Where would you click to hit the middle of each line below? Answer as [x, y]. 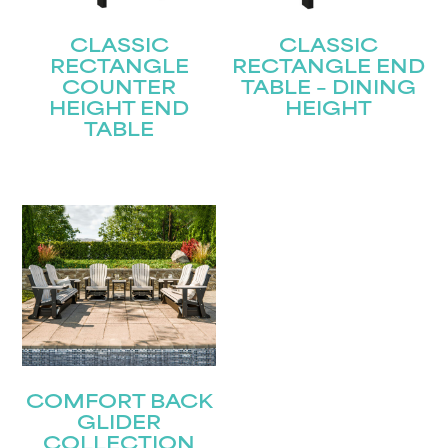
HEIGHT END [119, 110]
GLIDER [119, 424]
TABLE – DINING [329, 89]
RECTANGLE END [329, 68]
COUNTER [119, 89]
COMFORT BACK [119, 403]
